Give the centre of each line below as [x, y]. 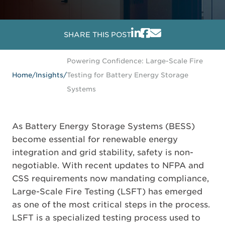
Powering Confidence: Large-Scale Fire [135, 61]
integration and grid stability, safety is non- [103, 152]
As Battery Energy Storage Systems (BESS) [103, 126]
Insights [49, 75]
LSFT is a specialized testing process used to [106, 218]
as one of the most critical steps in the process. [111, 205]
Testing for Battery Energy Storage [128, 75]
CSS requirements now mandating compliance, [110, 179]
